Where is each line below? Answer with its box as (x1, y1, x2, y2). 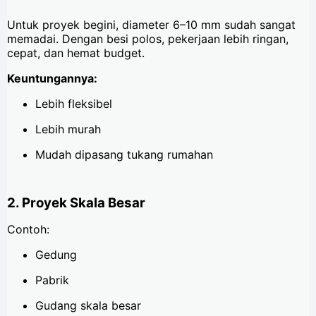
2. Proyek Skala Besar (7, 195, 145, 212)
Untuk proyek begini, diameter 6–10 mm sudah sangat (7, 18, 296, 32)
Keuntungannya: (7, 71, 97, 86)
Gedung (35, 248, 77, 262)
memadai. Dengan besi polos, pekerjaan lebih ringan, (7, 32, 288, 47)
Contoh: (7, 222, 49, 237)
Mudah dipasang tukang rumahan (35, 147, 213, 162)
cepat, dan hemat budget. (7, 46, 145, 61)
